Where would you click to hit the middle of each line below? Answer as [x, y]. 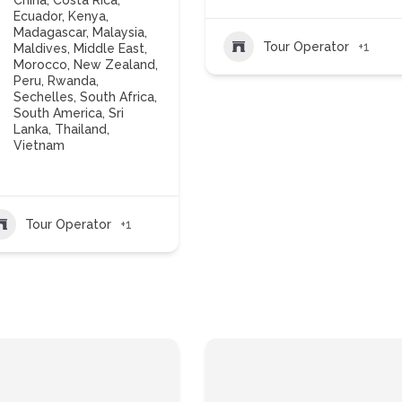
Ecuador [38, 16]
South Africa [118, 97]
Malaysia [119, 32]
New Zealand [115, 65]
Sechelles [44, 97]
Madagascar [50, 32]
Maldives [41, 48]
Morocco [41, 65]
